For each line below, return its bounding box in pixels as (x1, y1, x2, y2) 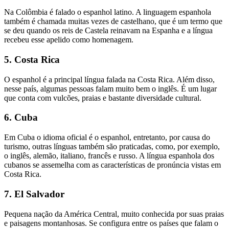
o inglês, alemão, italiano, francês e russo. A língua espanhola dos (4, 151, 214, 161)
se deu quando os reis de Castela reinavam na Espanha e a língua (4, 26, 213, 35)
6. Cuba (4, 112, 38, 123)
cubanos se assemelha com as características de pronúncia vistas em (4, 161, 221, 170)
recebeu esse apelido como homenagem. (4, 35, 135, 44)
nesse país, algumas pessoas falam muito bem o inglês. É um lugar (4, 84, 217, 93)
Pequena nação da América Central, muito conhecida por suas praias (4, 209, 224, 218)
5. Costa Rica (4, 54, 60, 65)
